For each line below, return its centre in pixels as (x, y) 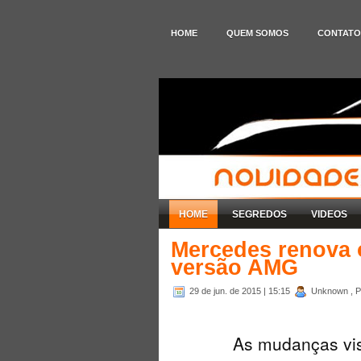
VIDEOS (329, 214)
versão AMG (234, 267)
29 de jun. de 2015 (226, 290)
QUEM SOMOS (257, 33)
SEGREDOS (259, 214)
